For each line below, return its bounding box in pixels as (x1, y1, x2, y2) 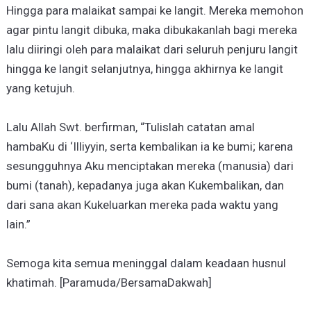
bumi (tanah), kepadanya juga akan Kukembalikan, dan (6, 178, 284, 193)
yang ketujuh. (6, 81, 75, 96)
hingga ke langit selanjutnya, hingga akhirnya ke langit (6, 62, 283, 76)
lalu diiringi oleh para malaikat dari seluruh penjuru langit (6, 42, 298, 57)
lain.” (6, 217, 31, 232)
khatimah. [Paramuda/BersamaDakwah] (6, 276, 212, 290)
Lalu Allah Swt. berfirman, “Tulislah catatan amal (6, 120, 255, 135)
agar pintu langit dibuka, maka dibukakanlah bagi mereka (6, 23, 297, 37)
